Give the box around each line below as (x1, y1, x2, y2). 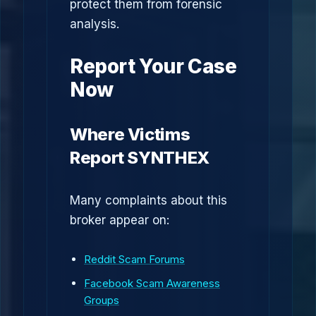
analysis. (70, 17, 119, 31)
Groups (84, 293, 119, 307)
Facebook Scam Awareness (84, 276, 220, 290)
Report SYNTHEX (70, 147, 209, 168)
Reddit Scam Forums (84, 253, 185, 266)
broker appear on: (70, 213, 169, 227)
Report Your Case (70, 54, 237, 78)
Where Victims (70, 124, 190, 145)
